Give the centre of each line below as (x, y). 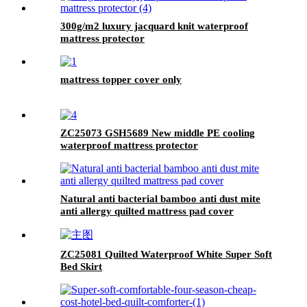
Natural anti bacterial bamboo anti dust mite (160, 198)
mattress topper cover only (121, 79)
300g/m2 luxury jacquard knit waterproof (154, 26)
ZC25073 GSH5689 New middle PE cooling (158, 133)
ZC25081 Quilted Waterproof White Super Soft (166, 254)
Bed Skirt (81, 266)
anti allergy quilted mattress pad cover (147, 211)
